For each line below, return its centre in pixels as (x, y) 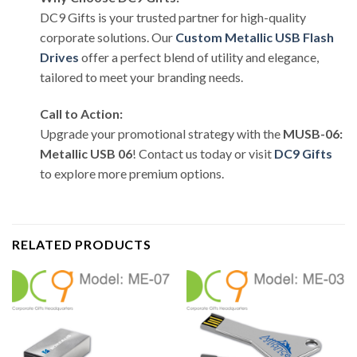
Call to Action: (81, 114)
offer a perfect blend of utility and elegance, (199, 57)
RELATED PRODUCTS (82, 244)
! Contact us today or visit (203, 154)
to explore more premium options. (132, 174)
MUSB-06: (313, 134)
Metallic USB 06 (86, 154)
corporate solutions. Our (108, 37)
